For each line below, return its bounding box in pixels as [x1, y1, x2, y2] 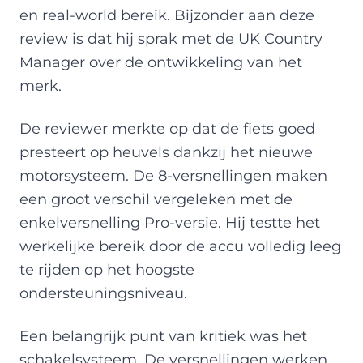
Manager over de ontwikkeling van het [19, 53, 302, 70]
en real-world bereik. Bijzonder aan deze [19, 6, 314, 23]
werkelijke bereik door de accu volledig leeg [19, 237, 341, 254]
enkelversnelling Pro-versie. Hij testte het [19, 213, 320, 231]
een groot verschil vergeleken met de [19, 190, 293, 207]
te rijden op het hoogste [19, 260, 194, 278]
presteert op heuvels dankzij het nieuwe [19, 143, 313, 160]
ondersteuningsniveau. [19, 284, 187, 301]
